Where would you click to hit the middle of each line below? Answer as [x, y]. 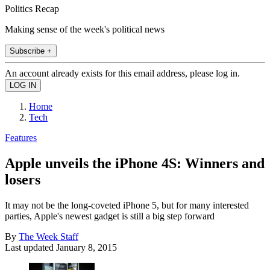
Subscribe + [31, 51]
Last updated [30, 247]
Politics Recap [32, 8]
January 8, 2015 [86, 247]
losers [23, 179]
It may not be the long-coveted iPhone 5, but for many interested [127, 205]
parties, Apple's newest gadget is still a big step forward [110, 216]
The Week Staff [49, 236]
